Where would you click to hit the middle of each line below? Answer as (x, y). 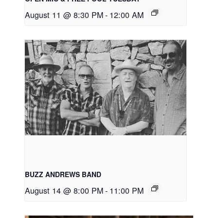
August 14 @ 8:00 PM (64, 191)
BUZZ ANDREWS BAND (63, 174)
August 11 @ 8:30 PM (64, 15)
